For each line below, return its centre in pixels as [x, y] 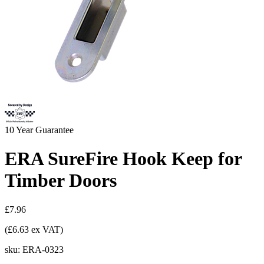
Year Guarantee [45, 130]
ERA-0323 [43, 249]
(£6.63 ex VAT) [34, 229]
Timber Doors [61, 181]
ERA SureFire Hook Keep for [123, 159]
